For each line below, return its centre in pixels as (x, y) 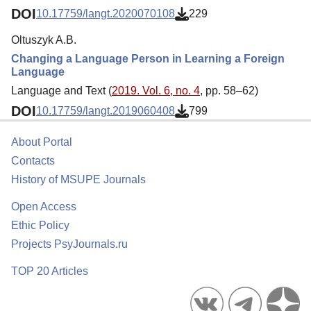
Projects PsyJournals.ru (69, 244)
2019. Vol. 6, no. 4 (156, 90)
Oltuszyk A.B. (44, 40)
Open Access (44, 207)
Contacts (33, 161)
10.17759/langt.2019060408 (106, 111)
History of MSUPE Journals (78, 179)
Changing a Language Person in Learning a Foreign (148, 58)
